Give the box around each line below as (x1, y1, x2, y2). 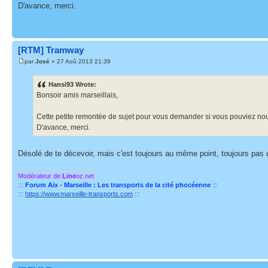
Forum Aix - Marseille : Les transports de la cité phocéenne (25, 181, 211, 188)
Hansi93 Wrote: (48, 81, 96, 89)
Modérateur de (18, 172, 62, 179)
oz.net (76, 172, 94, 179)
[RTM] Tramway (18, 44, 84, 55)
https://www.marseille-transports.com (25, 190, 133, 197)
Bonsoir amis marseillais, (36, 91, 118, 100)
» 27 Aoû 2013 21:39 (50, 58, 111, 65)
